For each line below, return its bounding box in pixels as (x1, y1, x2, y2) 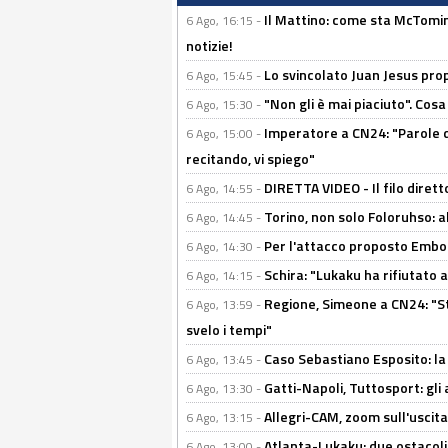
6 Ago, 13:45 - (186, 350, 264, 370)
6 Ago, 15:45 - (186, 66, 264, 86)
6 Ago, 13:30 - (186, 379, 264, 399)
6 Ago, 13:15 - (186, 408, 264, 428)
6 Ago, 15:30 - (186, 95, 264, 115)
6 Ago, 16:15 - (186, 11, 264, 31)
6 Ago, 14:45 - (186, 208, 264, 228)
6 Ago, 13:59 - (186, 295, 264, 315)
